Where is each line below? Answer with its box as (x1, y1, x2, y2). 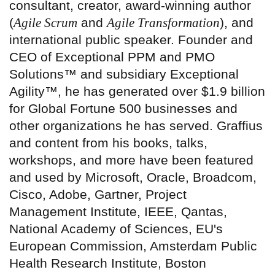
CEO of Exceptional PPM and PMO (9, 50, 215, 64)
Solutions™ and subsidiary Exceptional (9, 67, 239, 82)
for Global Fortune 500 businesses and (9, 101, 238, 116)
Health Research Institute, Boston (9, 256, 206, 271)
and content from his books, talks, (9, 136, 207, 150)
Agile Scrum (14, 15, 77, 31)
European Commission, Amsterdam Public (9, 239, 257, 254)
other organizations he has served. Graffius (9, 118, 263, 133)
